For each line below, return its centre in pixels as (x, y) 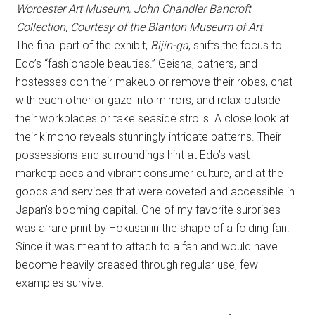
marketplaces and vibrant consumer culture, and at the (150, 174)
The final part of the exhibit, (83, 46)
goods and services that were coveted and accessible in (155, 192)
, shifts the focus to (236, 46)
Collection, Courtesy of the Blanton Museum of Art (139, 27)
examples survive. (60, 283)
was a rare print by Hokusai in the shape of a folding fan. (153, 229)
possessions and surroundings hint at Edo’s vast (133, 155)
